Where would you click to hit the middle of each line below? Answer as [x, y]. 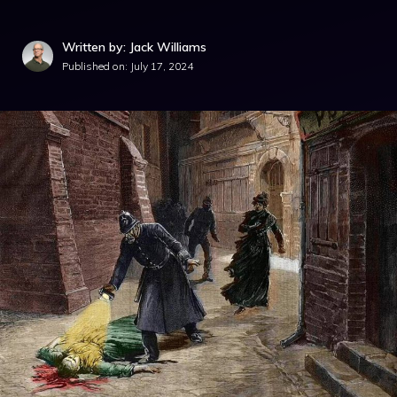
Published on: [96, 66]
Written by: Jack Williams [134, 47]
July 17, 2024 [162, 66]
